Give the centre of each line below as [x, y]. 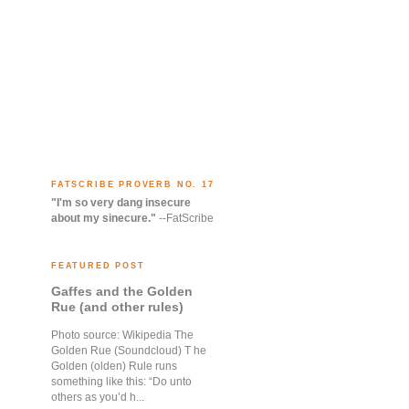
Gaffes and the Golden [122, 292]
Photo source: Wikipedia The [122, 336]
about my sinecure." [104, 219]
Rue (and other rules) [117, 307]
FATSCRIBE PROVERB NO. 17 [133, 184]
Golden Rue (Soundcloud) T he [129, 351]
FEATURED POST [98, 266]
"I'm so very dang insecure [121, 203]
